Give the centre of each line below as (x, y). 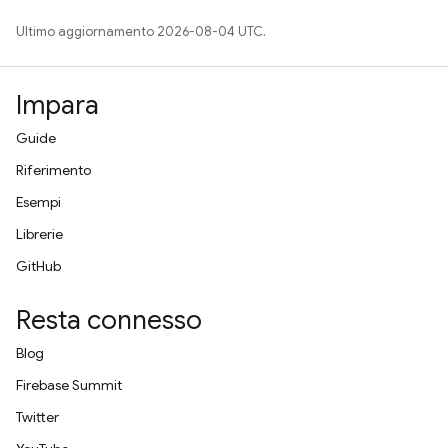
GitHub (38, 266)
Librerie (39, 234)
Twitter (37, 417)
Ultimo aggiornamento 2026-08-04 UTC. (141, 31)
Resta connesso (109, 320)
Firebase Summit (69, 385)
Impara (57, 105)
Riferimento (53, 170)
